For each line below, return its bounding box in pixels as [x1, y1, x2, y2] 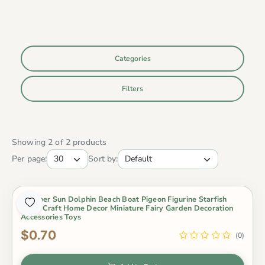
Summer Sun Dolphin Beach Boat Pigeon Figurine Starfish [21, 193, 227, 204]
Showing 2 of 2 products [12, 137, 107, 148]
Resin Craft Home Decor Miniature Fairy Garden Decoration [21, 202, 234, 213]
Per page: [12, 153, 47, 165]
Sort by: [88, 153, 118, 165]
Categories [114, 54, 151, 64]
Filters [122, 84, 143, 94]
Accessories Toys [21, 211, 82, 222]
